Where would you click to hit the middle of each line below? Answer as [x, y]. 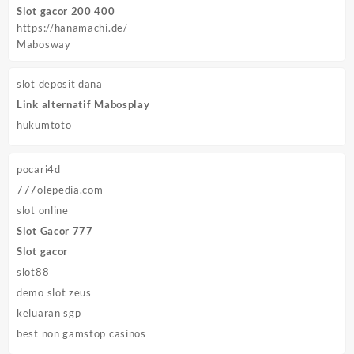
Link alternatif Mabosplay [83, 105]
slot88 [33, 271]
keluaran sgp [49, 313]
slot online [43, 210]
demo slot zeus [54, 292]
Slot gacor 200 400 [66, 11]
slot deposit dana [60, 84]
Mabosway [44, 44]
